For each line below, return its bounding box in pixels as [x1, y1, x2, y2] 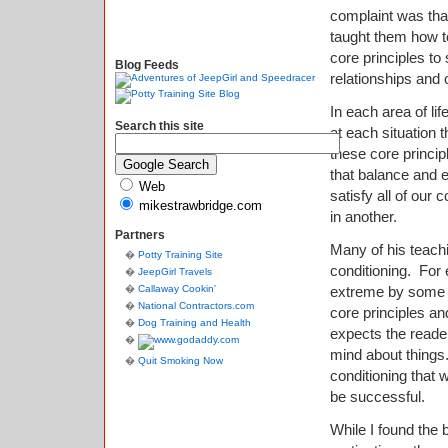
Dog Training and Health [138, 317, 251, 328]
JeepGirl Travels [138, 266, 212, 277]
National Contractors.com [138, 300, 254, 311]
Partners [115, 228, 165, 242]
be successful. [330, 388, 425, 405]
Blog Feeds [115, 58, 179, 72]
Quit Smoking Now [138, 355, 226, 366]
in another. [330, 208, 397, 225]
